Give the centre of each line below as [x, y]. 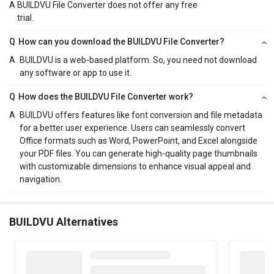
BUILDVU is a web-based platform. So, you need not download [138, 60]
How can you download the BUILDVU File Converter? [122, 42]
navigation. [40, 180]
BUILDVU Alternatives [64, 222]
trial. [26, 18]
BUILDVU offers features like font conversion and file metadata [141, 115]
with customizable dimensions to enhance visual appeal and [135, 167]
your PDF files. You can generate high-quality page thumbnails [138, 154]
